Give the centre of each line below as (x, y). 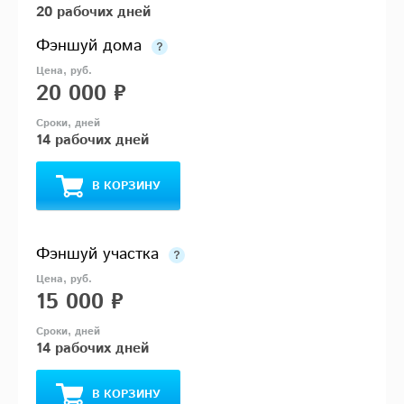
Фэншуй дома (92, 46)
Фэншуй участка (97, 255)
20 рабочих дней (93, 13)
